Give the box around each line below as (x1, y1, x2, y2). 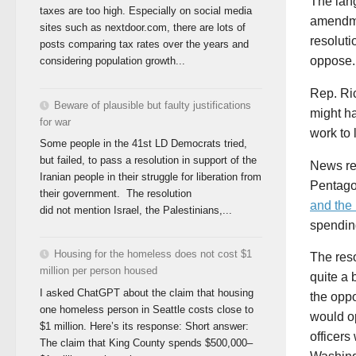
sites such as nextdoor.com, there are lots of (40, 21, 246, 34)
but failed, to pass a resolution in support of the (40, 154, 257, 167)
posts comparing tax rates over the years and (40, 38, 249, 51)
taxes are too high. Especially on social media (40, 5, 252, 17)
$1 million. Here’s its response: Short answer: (40, 319, 249, 332)
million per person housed (40, 265, 157, 277)
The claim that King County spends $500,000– (40, 336, 253, 349)
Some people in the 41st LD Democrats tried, (40, 137, 247, 150)
